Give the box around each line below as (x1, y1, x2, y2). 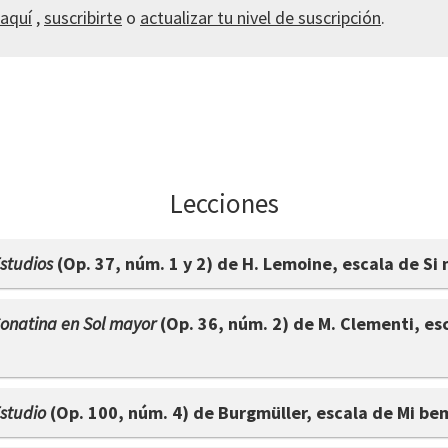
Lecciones (169, 186, 279, 220)
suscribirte (44, 6, 122, 29)
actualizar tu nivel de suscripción (140, 6, 381, 29)
